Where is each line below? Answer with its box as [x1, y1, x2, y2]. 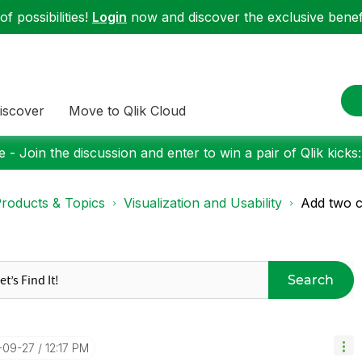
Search [288, 271, 335, 288]
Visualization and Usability [124, 195, 282, 211]
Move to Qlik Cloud [69, 102, 186, 119]
